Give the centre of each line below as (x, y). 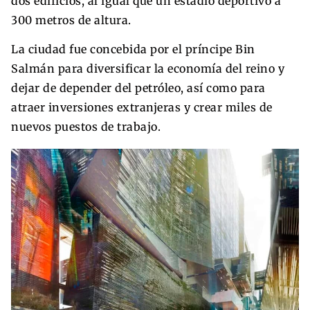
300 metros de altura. (71, 20)
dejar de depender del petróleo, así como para (138, 88)
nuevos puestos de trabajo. (86, 126)
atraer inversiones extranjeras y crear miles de (142, 107)
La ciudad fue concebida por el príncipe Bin (133, 49)
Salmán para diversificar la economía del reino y (148, 68)
